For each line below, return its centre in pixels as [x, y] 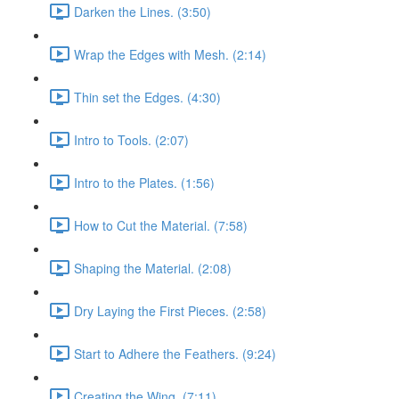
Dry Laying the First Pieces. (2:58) [170, 310]
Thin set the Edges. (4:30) [147, 97]
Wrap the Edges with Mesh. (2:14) [170, 54]
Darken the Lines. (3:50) [142, 11]
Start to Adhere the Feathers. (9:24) [175, 353]
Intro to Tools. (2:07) [131, 139]
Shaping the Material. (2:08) [153, 268]
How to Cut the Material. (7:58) [161, 225]
